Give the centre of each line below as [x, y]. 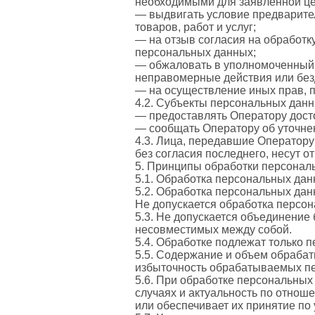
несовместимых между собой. [213, 229]
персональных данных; [195, 52]
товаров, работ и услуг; [195, 27]
